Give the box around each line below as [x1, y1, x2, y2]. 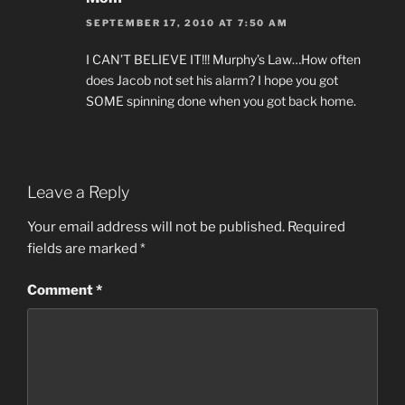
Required [287, 218, 345, 235]
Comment [27, 282, 96, 299]
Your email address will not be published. [27, 218, 285, 235]
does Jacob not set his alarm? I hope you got [86, 72, 338, 89]
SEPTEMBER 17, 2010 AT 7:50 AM [86, 17, 288, 29]
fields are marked [27, 240, 140, 257]
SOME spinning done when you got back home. [86, 93, 356, 109]
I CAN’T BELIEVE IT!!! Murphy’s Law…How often [86, 52, 361, 68]
